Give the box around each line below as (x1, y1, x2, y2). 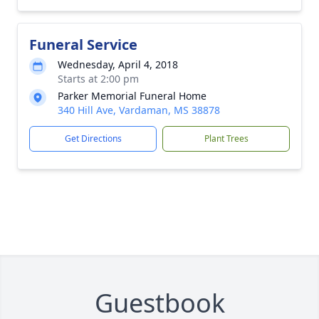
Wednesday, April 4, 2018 (58, 58, 178, 71)
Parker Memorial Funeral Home (58, 89, 206, 103)
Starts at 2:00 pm (58, 72, 139, 85)
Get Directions (64, 132, 122, 145)
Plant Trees (204, 132, 249, 145)
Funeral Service (29, 35, 137, 54)
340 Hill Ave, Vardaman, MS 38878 (58, 103, 220, 117)
